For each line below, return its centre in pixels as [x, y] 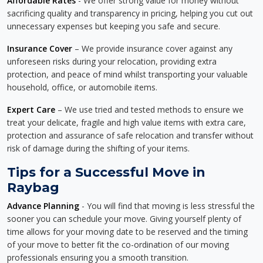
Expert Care [31, 109]
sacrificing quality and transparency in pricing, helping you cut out [130, 13]
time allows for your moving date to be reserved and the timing [127, 232]
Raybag [33, 187]
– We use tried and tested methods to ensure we [149, 109]
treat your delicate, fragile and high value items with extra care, [127, 122]
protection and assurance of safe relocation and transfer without [130, 135]
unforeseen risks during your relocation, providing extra [112, 61]
